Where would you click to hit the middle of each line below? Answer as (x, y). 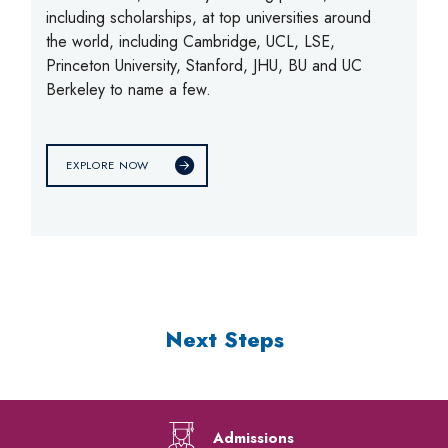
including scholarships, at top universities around (209, 18)
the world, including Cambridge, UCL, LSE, (191, 42)
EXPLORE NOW (107, 164)
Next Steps (224, 340)
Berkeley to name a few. (129, 90)
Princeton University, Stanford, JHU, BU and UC (204, 66)
